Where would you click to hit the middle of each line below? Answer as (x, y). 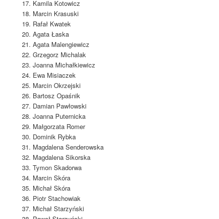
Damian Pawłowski (59, 106)
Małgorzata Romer (59, 126)
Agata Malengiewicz (61, 44)
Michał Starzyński (58, 208)
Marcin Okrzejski (56, 85)
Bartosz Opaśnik (56, 95)
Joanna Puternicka (59, 116)
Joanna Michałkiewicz (64, 65)
